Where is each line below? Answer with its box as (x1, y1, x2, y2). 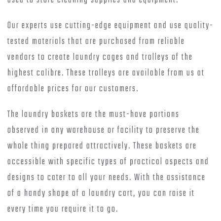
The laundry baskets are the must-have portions (7, 107, 180, 122)
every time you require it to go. (7, 202, 118, 217)
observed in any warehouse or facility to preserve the (7, 123, 200, 138)
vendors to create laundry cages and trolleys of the (7, 50, 193, 65)
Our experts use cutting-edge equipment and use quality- (7, 18, 214, 33)
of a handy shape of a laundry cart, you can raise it (7, 186, 195, 201)
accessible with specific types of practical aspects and (7, 154, 209, 169)
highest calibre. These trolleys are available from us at (7, 66, 205, 80)
